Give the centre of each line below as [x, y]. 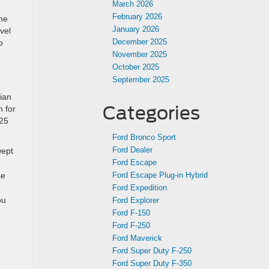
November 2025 [140, 54]
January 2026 [136, 29]
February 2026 [137, 17]
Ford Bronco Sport [144, 137]
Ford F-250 [131, 225]
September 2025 [141, 80]
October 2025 [136, 67]
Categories [151, 113]
